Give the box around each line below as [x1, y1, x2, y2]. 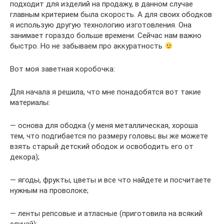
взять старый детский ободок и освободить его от [10, 142, 193, 151]
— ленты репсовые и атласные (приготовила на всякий [10, 209, 202, 218]
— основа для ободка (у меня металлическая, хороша [10, 121, 198, 130]
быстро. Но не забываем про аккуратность [10, 41, 164, 50]
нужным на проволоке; [10, 186, 88, 195]
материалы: [10, 98, 50, 107]
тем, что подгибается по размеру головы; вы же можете [10, 131, 208, 140]
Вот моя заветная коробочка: [10, 64, 115, 73]
